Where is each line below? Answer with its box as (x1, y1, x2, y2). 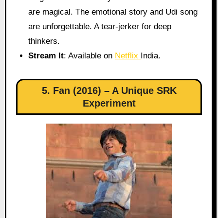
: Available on (64, 51, 115, 60)
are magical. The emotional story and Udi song (28, 7, 198, 17)
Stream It (28, 51, 64, 60)
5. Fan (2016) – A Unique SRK (41, 85, 177, 96)
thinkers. (28, 36, 60, 46)
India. (141, 51, 161, 60)
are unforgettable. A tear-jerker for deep (28, 21, 172, 31)
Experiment (82, 97, 136, 109)
